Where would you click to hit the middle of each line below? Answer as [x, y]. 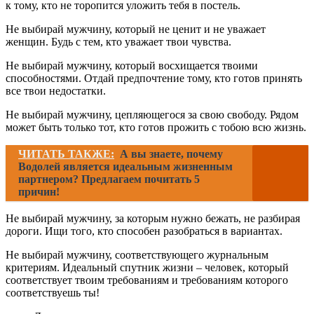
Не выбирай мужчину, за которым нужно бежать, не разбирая [153, 218]
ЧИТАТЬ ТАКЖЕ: [66, 153]
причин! [39, 191]
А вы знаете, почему [171, 153]
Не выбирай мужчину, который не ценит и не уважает [136, 29]
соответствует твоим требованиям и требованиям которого [147, 280]
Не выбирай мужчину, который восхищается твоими [132, 65]
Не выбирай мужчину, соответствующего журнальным [137, 254]
